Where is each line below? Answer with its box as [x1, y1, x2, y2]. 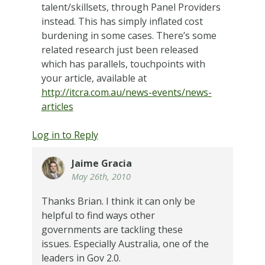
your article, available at [41, 72, 147, 85]
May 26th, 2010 [71, 171, 131, 183]
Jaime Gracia [71, 157, 132, 170]
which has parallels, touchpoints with [41, 57, 205, 71]
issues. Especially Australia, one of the [41, 237, 209, 250]
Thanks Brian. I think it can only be [41, 194, 195, 208]
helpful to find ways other [41, 208, 155, 222]
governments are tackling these [41, 222, 183, 236]
